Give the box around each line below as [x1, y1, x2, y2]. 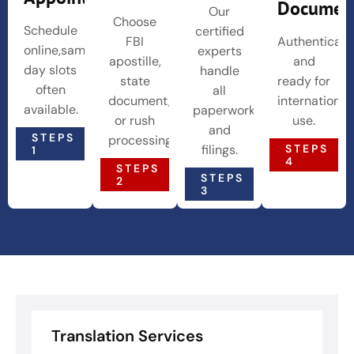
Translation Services [51, 326, 203, 347]
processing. [108, 131, 175, 149]
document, [108, 92, 171, 109]
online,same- [24, 41, 100, 58]
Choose [113, 13, 156, 30]
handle [199, 62, 239, 80]
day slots [24, 61, 77, 78]
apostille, [108, 52, 161, 70]
